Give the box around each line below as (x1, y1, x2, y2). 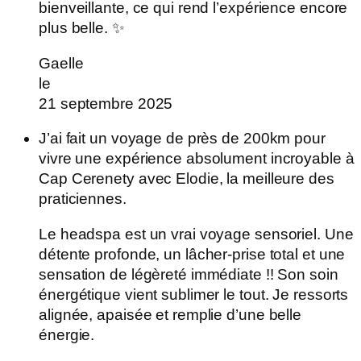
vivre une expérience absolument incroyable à (39, 150, 355, 168)
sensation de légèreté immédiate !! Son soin (39, 265, 338, 283)
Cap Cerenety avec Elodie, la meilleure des (39, 170, 334, 188)
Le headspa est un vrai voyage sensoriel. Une (39, 225, 354, 243)
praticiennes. (39, 190, 127, 208)
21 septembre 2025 (39, 94, 173, 112)
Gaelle (39, 54, 84, 72)
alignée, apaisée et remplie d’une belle (39, 305, 302, 323)
